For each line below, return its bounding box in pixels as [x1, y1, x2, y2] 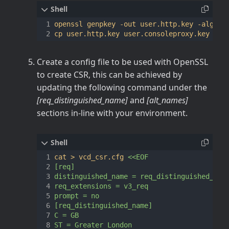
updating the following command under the [37, 81, 207, 93]
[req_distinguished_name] [37, 94, 128, 106]
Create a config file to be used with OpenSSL [37, 56, 208, 67]
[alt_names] [147, 94, 188, 106]
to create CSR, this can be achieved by [37, 68, 182, 80]
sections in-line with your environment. [37, 107, 188, 119]
